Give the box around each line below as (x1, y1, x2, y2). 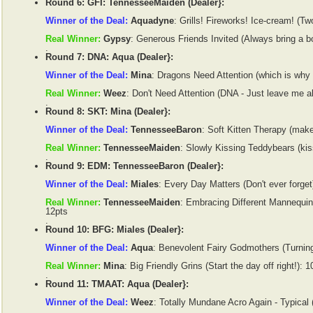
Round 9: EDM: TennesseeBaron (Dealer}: (45, 161, 224, 172)
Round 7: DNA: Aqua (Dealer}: (45, 52, 173, 63)
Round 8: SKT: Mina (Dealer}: (45, 106, 170, 117)
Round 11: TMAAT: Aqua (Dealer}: (45, 279, 189, 290)
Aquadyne (131, 15, 174, 27)
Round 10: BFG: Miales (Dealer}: (45, 224, 184, 235)
